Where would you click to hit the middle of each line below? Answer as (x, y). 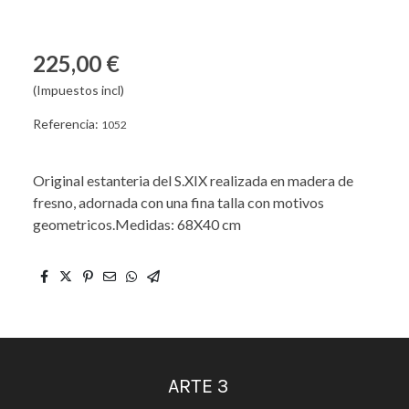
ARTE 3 (204, 386)
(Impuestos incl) (79, 90)
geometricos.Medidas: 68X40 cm (137, 224)
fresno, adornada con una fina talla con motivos (178, 202)
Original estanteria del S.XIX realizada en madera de (193, 180)
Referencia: (67, 124)
